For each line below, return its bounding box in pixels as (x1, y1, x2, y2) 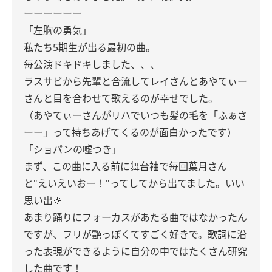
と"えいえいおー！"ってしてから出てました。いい (24, 177, 245, 190)
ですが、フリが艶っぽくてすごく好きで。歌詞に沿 (24, 228, 246, 241)
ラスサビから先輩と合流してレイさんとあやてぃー (24, 75, 247, 88)
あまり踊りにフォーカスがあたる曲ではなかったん (24, 211, 247, 224)
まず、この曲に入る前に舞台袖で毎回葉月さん (24, 160, 227, 173)
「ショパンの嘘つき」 (24, 143, 121, 156)
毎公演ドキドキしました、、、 (24, 58, 160, 71)
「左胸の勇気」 (24, 24, 92, 37)
